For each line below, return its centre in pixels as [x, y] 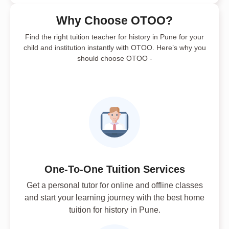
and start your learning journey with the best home [114, 198]
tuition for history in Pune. [114, 210]
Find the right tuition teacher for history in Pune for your [114, 37]
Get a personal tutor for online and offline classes [114, 186]
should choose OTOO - [114, 59]
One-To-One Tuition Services [114, 169]
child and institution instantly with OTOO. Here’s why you [114, 48]
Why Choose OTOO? [114, 21]
